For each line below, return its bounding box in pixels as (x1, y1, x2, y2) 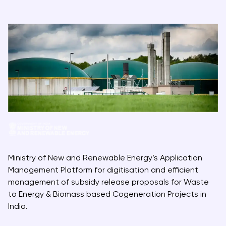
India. (8, 201, 28, 211)
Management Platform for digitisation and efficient (8, 164, 198, 175)
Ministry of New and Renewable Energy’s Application (8, 152, 202, 162)
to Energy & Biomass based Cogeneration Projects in (8, 189, 206, 199)
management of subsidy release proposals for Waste (8, 177, 209, 187)
